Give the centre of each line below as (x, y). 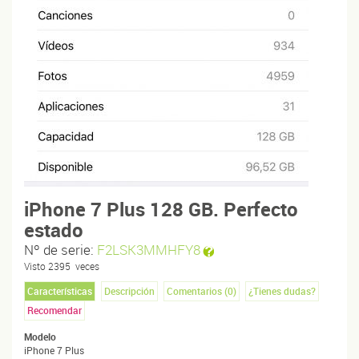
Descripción (129, 290)
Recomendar (54, 310)
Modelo (40, 336)
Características (60, 290)
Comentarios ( (197, 290)
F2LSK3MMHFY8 (149, 249)
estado (54, 230)
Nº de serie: (61, 249)
